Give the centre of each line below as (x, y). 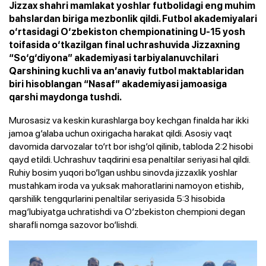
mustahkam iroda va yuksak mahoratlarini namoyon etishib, (126, 185)
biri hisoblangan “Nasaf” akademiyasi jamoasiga (118, 84)
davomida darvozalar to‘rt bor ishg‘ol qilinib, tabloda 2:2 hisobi (131, 146)
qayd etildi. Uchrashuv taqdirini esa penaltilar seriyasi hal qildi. (130, 159)
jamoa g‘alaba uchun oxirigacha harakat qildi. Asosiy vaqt (121, 133)
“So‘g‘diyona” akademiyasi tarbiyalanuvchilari (114, 58)
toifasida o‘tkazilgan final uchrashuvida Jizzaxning (124, 45)
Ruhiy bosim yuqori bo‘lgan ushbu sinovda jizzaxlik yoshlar (123, 172)
